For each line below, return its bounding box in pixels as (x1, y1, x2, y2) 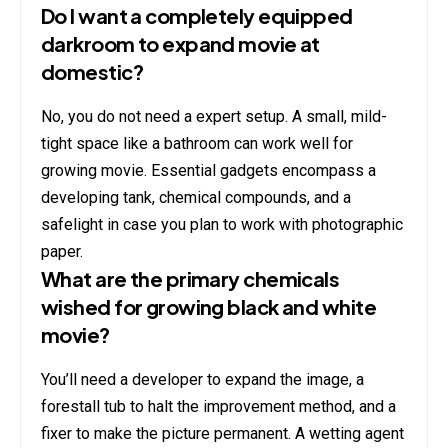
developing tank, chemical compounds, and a (41, 187, 351, 207)
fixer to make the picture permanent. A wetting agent (41, 423, 404, 443)
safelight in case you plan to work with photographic (41, 214, 403, 234)
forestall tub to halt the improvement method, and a (41, 396, 396, 416)
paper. (41, 241, 83, 261)
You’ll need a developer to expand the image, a (41, 369, 364, 389)
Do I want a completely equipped (41, 2, 353, 28)
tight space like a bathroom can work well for (41, 133, 353, 153)
